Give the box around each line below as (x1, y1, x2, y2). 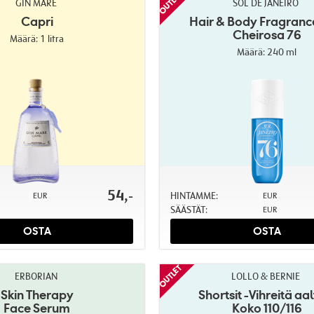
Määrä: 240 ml (237, 46, 297, 57)
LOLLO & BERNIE (231, 270, 301, 282)
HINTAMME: (170, 190, 218, 201)
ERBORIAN (14, 270, 57, 282)
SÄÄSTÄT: (170, 204, 207, 215)
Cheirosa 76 (232, 27, 301, 43)
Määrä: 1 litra (10, 33, 64, 44)
